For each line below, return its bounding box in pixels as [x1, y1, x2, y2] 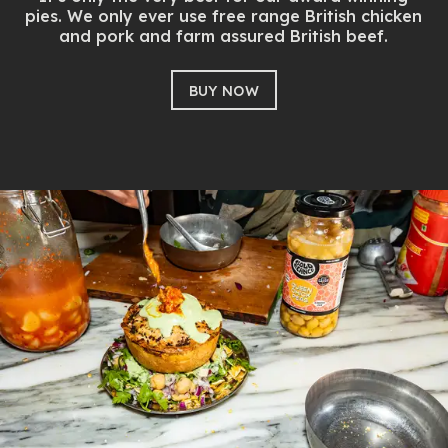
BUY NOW [188, 81, 260, 100]
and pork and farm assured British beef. [59, 26, 389, 47]
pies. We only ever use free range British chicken [25, 6, 423, 27]
